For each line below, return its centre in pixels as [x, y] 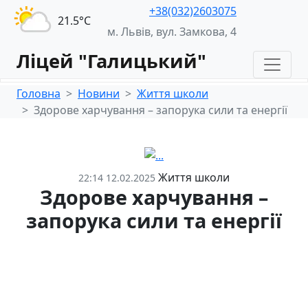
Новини [99, 93]
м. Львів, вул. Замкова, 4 [172, 31]
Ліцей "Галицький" [111, 61]
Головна [38, 93]
